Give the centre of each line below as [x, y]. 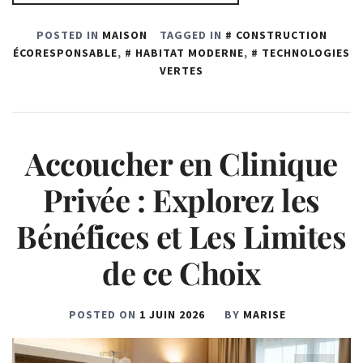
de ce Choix [181, 272]
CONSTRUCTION [281, 34]
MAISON [124, 34]
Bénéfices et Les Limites [181, 236]
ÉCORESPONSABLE [65, 52]
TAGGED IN [192, 34]
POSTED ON [104, 314]
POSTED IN [69, 34]
